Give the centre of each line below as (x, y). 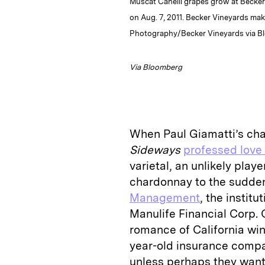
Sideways (155, 150)
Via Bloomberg (156, 67)
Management (165, 198)
